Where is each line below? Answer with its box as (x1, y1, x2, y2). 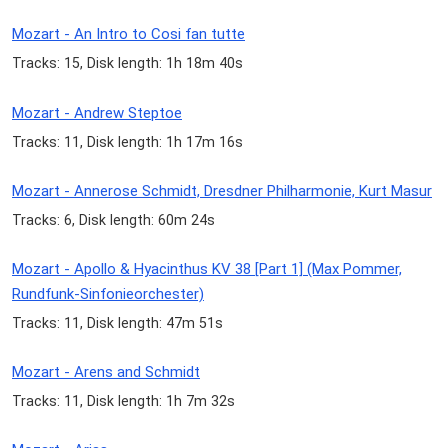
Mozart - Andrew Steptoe (12, 103, 182, 122)
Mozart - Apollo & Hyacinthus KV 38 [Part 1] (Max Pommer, (12, 259, 402, 278)
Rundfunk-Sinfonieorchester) (12, 284, 204, 303)
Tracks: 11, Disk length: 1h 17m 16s (12, 133, 243, 150)
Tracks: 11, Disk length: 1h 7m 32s (12, 393, 235, 410)
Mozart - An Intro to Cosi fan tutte (12, 25, 245, 44)
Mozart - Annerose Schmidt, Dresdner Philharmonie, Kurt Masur (12, 181, 432, 200)
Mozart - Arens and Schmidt (12, 363, 200, 382)
